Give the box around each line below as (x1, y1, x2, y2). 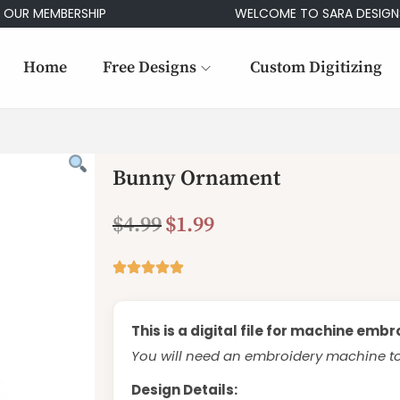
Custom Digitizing (250, 57, 382, 78)
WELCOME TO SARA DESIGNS (193, 4, 365, 22)
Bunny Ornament (112, 165, 280, 192)
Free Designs (103, 57, 196, 78)
